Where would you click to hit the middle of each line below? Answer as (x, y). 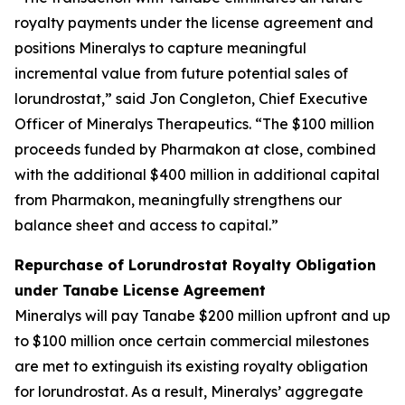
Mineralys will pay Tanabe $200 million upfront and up (202, 316)
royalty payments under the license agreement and (194, 23)
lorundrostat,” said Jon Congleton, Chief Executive (191, 99)
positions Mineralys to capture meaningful (160, 48)
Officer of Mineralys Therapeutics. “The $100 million (194, 124)
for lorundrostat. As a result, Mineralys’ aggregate (189, 391)
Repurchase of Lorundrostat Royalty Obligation (195, 265)
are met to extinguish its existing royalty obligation (191, 366)
